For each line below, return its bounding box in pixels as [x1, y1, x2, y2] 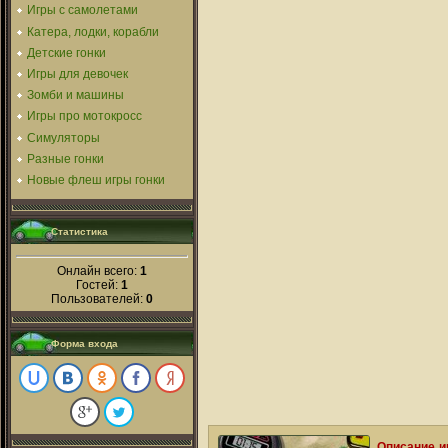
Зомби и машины [27, 88, 124, 103]
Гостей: [76, 278, 121, 292]
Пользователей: [51, 292, 146, 306]
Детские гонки [27, 45, 106, 60]
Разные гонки [27, 151, 104, 166]
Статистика [51, 226, 108, 237]
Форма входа [51, 338, 118, 349]
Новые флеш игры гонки [27, 172, 165, 187]
